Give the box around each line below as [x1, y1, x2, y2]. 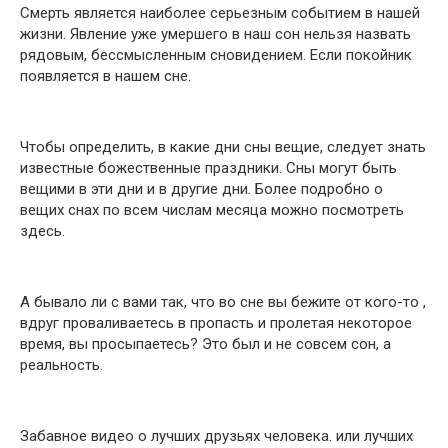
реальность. [20, 356, 103, 374]
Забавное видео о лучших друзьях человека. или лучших [20, 427, 413, 445]
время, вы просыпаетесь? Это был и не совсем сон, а [20, 335, 391, 353]
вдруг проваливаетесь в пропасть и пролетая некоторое [20, 314, 412, 332]
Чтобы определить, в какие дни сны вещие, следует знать [20, 138, 426, 156]
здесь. [20, 222, 65, 240]
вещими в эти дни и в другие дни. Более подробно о [20, 180, 383, 198]
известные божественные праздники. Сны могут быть [20, 159, 397, 177]
